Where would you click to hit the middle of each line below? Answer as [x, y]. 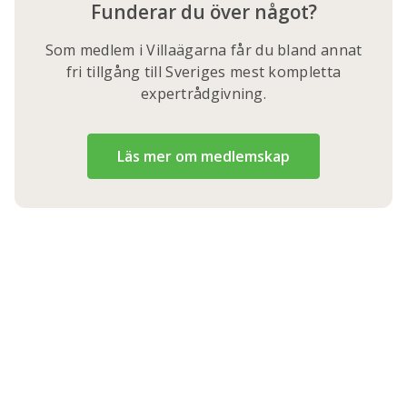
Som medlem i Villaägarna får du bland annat [203, 50]
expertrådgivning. [203, 94]
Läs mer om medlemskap [203, 156]
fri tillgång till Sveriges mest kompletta [203, 72]
